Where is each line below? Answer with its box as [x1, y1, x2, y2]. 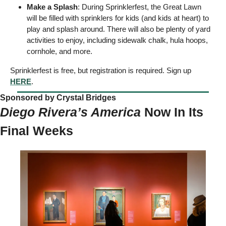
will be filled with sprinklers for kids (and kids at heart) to [27, 14, 209, 23]
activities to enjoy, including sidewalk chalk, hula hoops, [27, 36, 208, 45]
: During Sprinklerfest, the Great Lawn [78, 3, 201, 12]
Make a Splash [27, 3, 78, 12]
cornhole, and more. [27, 47, 96, 56]
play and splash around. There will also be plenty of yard [27, 25, 210, 34]
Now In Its [144, 105, 203, 120]
